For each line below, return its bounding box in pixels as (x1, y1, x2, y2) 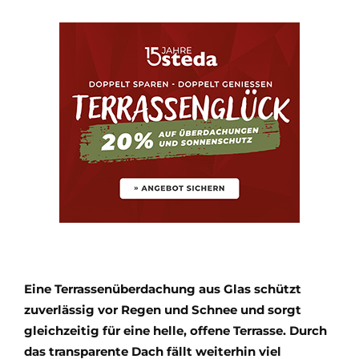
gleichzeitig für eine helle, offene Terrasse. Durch (24, 323, 327, 339)
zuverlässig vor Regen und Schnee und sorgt (24, 302, 301, 318)
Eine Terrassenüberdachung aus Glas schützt (24, 281, 301, 297)
